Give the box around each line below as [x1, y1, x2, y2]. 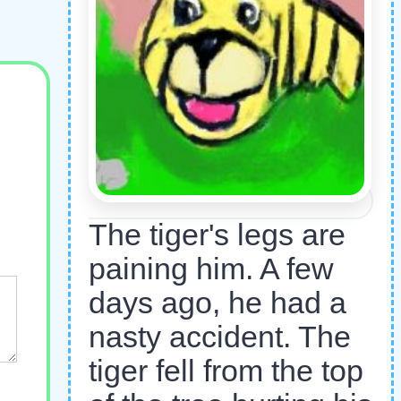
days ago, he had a [89, 286, 346, 320]
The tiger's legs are [89, 218, 346, 252]
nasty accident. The [89, 320, 351, 354]
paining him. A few [89, 252, 334, 286]
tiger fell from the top [89, 354, 363, 388]
